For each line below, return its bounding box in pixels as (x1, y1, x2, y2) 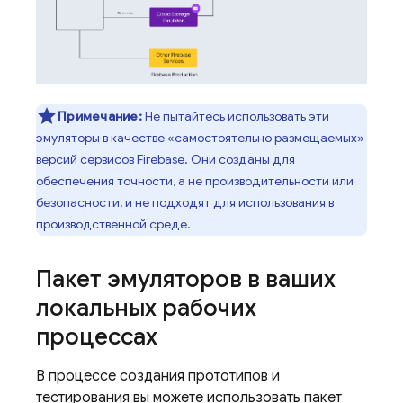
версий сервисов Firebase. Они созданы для (36, 150, 295, 167)
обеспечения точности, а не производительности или (36, 172, 354, 189)
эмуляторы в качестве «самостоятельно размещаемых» (36, 129, 364, 146)
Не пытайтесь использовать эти (144, 107, 329, 124)
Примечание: (58, 107, 142, 124)
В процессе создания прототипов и (36, 366, 280, 385)
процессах (36, 321, 157, 351)
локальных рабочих (36, 292, 256, 322)
